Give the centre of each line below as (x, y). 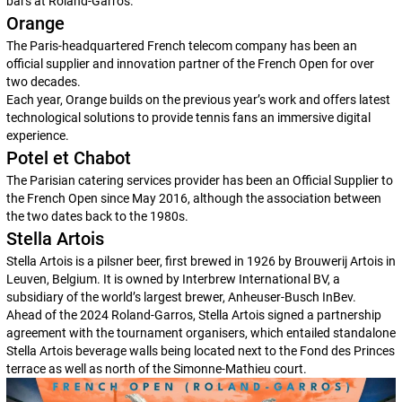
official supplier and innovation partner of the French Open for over (190, 64)
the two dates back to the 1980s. (97, 216)
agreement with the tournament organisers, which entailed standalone (201, 333)
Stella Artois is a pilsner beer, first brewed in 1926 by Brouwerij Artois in (201, 261)
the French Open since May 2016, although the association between (193, 198)
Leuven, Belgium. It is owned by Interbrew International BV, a (173, 279)
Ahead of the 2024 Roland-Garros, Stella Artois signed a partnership (193, 315)
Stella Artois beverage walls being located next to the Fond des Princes (200, 351)
